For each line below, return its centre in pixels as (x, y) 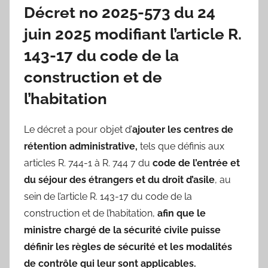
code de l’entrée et (196, 163)
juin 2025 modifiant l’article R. (133, 34)
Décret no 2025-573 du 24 (120, 13)
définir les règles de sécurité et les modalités (128, 246)
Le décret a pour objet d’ (78, 129)
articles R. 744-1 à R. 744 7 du (88, 163)
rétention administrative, (81, 146)
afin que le (182, 213)
